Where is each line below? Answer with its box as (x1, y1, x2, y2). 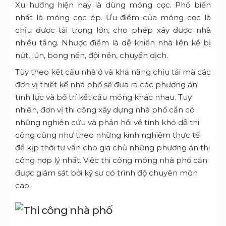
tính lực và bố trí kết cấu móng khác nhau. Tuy (15, 92, 192, 102)
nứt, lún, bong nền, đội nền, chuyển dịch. (15, 50, 168, 61)
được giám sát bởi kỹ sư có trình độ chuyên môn (15, 168, 198, 178)
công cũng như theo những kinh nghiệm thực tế (15, 130, 200, 140)
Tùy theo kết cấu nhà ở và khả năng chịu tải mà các (15, 67, 211, 77)
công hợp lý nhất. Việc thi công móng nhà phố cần (15, 155, 207, 165)
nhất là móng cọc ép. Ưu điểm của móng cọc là (15, 13, 211, 23)
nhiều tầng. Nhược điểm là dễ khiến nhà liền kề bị (15, 38, 211, 48)
